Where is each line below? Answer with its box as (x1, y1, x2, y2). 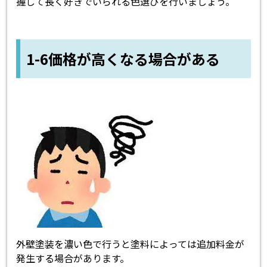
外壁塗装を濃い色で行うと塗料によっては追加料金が (16, 237, 245, 252)
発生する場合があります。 (16, 251, 130, 266)
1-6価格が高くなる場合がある (26, 48, 221, 70)
